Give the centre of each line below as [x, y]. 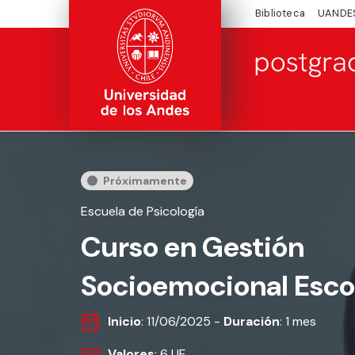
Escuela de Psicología [143, 211]
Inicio [124, 321]
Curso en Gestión [193, 247]
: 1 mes [298, 321]
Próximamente [145, 181]
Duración [252, 321]
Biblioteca [280, 13]
